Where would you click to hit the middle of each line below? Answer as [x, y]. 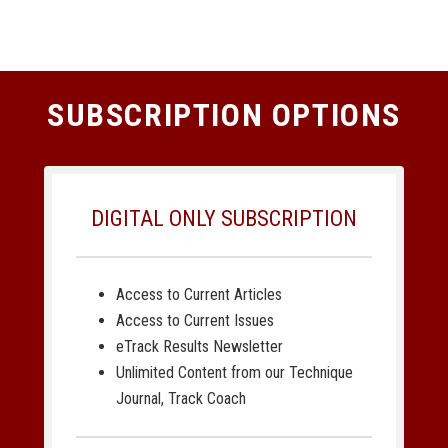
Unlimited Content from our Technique [234, 373]
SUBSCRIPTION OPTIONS [224, 115]
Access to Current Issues [195, 321]
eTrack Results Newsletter [199, 347]
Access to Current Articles [199, 295]
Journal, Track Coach [181, 399]
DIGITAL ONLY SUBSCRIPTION [224, 219]
